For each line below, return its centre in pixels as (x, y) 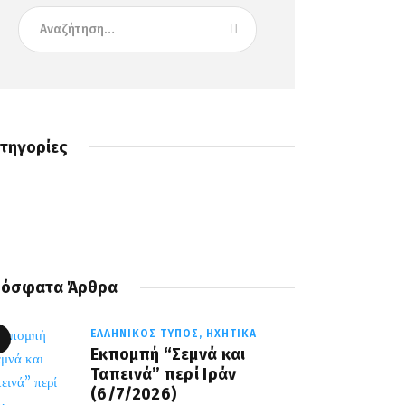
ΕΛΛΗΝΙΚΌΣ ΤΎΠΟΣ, (149, 334)
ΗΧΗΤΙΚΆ (232, 334)
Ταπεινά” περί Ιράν (164, 375)
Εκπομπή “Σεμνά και (168, 355)
